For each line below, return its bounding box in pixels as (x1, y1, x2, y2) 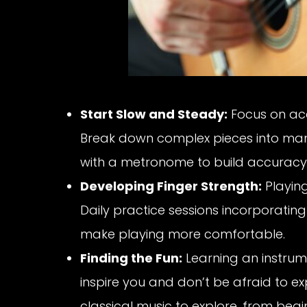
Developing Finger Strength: (80, 177, 262, 195)
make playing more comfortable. (80, 225, 285, 243)
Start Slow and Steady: (80, 106, 228, 123)
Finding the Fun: (80, 249, 182, 267)
